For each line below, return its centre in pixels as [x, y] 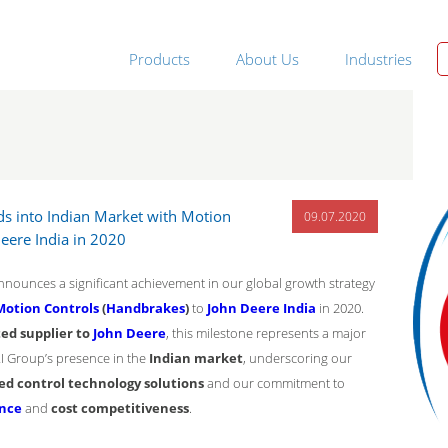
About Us [267, 59]
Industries [378, 59]
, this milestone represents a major [266, 333]
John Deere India [261, 308]
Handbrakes [145, 308]
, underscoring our [297, 358]
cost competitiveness [120, 408]
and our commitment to [274, 383]
